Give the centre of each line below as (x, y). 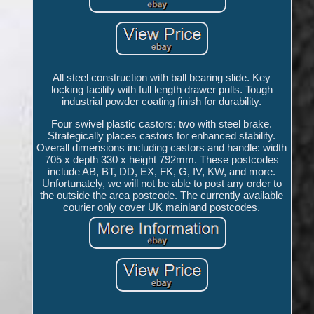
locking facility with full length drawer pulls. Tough (162, 90)
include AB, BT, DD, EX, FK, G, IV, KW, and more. (162, 172)
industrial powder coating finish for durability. (162, 102)
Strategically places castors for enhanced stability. (162, 136)
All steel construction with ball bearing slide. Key (162, 78)
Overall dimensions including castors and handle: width (162, 148)
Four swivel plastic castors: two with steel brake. (162, 124)
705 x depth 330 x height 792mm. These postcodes (162, 160)
